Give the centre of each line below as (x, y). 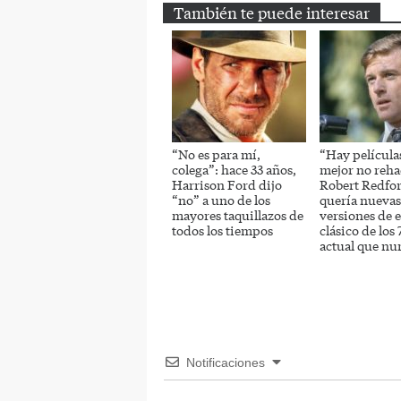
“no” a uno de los (221, 200)
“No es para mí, (216, 154)
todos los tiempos (222, 230)
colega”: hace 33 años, (234, 170)
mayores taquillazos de (238, 215)
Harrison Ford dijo (227, 185)
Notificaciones (226, 363)
